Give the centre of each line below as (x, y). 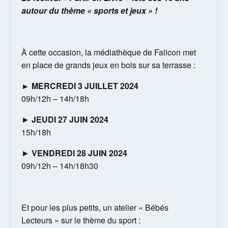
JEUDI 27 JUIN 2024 (69, 119)
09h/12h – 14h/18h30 (60, 165)
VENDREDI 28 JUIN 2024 (80, 153)
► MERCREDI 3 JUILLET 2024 (80, 85)
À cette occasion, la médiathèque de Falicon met (109, 52)
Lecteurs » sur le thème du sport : (81, 220)
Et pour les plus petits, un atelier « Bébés (95, 207)
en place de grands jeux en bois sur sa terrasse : (109, 65)
